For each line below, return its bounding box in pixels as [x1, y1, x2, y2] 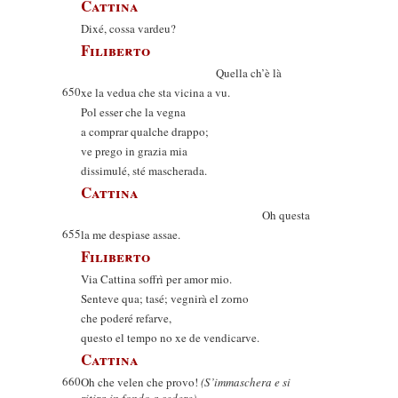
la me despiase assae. [81, 227, 180, 243]
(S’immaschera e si [201, 374, 291, 390]
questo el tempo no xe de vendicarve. [81, 330, 259, 346]
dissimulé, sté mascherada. [81, 163, 207, 179]
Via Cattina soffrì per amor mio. [81, 271, 232, 287]
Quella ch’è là [81, 65, 282, 81]
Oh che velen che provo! [81, 374, 201, 390]
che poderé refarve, [81, 310, 171, 326]
